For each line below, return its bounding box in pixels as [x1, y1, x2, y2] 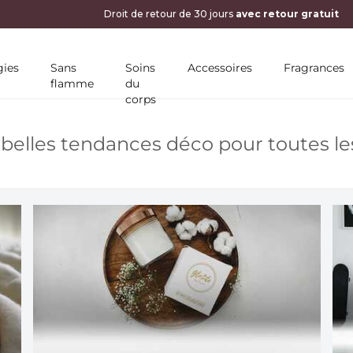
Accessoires [188, 61, 252, 75]
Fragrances [284, 61, 344, 75]
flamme [50, 76, 94, 91]
